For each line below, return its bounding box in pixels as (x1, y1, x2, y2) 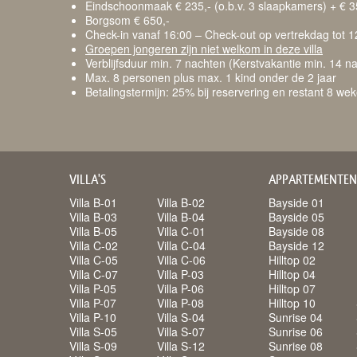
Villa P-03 (157, 266, 204, 282)
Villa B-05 (69, 223, 117, 239)
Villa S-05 (69, 324, 117, 339)
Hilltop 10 (269, 295, 316, 311)
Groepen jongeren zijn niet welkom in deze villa (85, 41, 323, 57)
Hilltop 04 (269, 266, 316, 282)
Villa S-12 (157, 338, 205, 354)
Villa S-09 (69, 338, 117, 354)
